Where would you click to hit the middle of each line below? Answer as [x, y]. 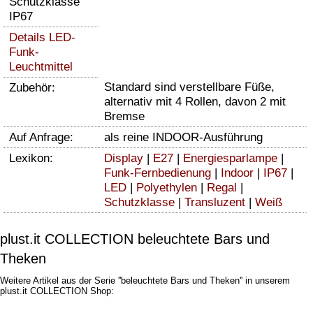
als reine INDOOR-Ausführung [183, 137]
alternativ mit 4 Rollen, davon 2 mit [195, 101]
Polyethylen [167, 187]
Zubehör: [32, 87]
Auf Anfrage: [41, 137]
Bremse [124, 116]
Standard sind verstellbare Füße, [189, 87]
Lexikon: [31, 158]
